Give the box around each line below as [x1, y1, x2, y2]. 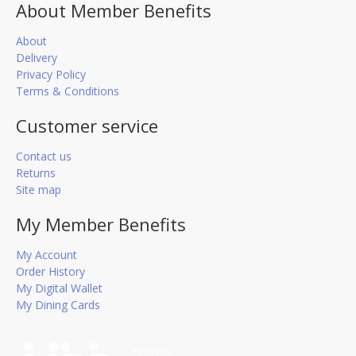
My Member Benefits [16, 211, 186, 236]
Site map [16, 181, 61, 197]
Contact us [16, 148, 72, 164]
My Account [16, 246, 77, 262]
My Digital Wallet [16, 280, 103, 296]
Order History [16, 263, 85, 279]
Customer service [16, 113, 158, 137]
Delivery [16, 49, 57, 65]
